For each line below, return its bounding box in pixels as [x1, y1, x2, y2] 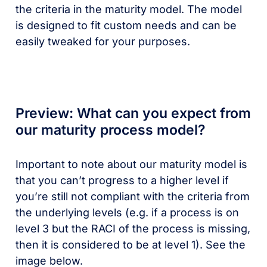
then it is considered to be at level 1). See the [15, 238, 246, 251]
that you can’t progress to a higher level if [15, 173, 229, 187]
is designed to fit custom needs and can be [15, 18, 237, 32]
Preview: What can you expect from [15, 104, 252, 122]
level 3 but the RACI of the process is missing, [15, 222, 251, 235]
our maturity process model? [15, 121, 206, 138]
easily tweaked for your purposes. [15, 35, 194, 48]
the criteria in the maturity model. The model [15, 2, 243, 15]
